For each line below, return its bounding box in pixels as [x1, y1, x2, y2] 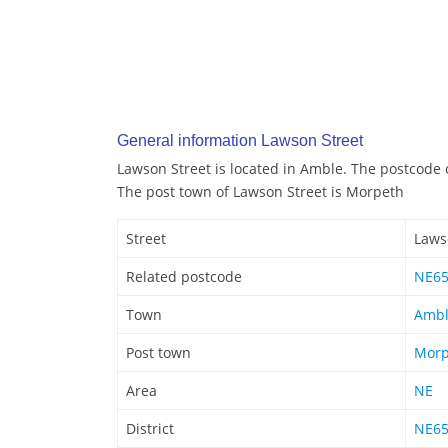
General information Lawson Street [117, 132, 363, 150]
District [126, 419, 174, 439]
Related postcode [126, 267, 242, 287]
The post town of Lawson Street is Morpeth [117, 182, 404, 202]
